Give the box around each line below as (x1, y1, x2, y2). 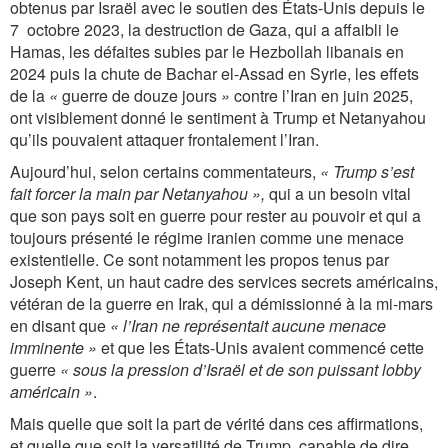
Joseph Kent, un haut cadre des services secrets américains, (10, 270, 438, 293)
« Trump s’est (320, 160, 414, 183)
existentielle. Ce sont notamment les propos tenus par (10, 248, 389, 271)
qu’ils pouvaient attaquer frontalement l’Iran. (10, 128, 319, 151)
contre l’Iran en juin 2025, (230, 84, 413, 107)
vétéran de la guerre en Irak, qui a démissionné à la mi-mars (10, 292, 433, 315)
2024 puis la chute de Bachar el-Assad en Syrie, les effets (10, 62, 419, 85)
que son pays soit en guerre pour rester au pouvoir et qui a (10, 204, 421, 227)
